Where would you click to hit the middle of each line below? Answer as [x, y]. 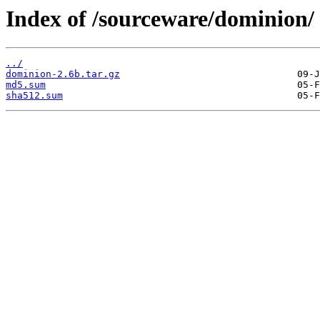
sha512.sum [34, 96]
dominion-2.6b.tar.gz [63, 74]
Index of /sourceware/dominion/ [160, 19]
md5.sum [26, 85]
